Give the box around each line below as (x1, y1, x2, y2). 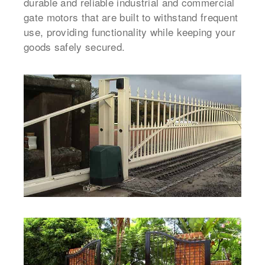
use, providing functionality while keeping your (24, 24, 236, 39)
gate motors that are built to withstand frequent (24, 9, 238, 24)
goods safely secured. (24, 38, 125, 54)
